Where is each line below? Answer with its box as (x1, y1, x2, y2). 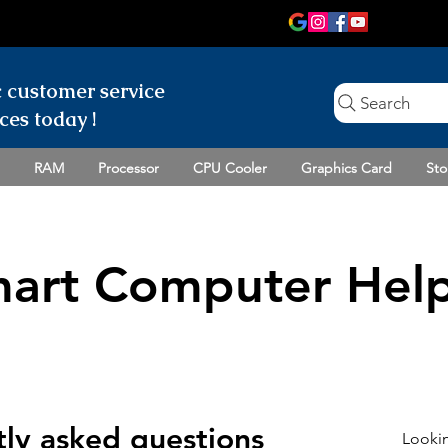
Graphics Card (301, 158, 392, 177)
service (100, 78, 165, 104)
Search (360, 93, 410, 113)
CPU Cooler (193, 158, 267, 177)
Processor (98, 158, 159, 177)
